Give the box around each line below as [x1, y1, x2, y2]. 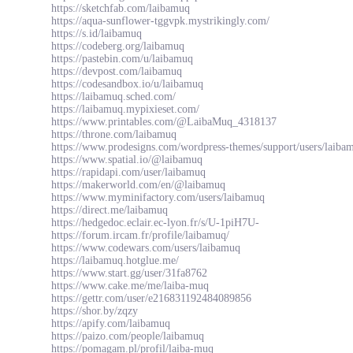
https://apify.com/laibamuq [51, 318, 170, 329]
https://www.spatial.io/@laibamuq [51, 154, 203, 165]
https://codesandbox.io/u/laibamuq [51, 78, 203, 90]
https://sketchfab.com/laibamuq [51, 2, 190, 14]
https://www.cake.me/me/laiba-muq [51, 280, 209, 292]
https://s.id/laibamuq [51, 28, 142, 39]
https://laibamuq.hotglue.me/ [51, 255, 179, 266]
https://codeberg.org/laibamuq [51, 40, 184, 52]
